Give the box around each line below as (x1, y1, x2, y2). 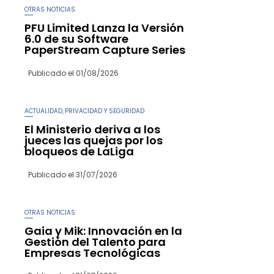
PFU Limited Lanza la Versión (24, 20, 184, 36)
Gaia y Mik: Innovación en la (24, 223, 182, 239)
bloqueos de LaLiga (24, 144, 134, 160)
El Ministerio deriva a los (24, 122, 160, 138)
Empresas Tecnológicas (24, 245, 160, 261)
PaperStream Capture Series (24, 42, 185, 58)
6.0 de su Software (24, 31, 128, 47)
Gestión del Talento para (24, 234, 166, 250)
